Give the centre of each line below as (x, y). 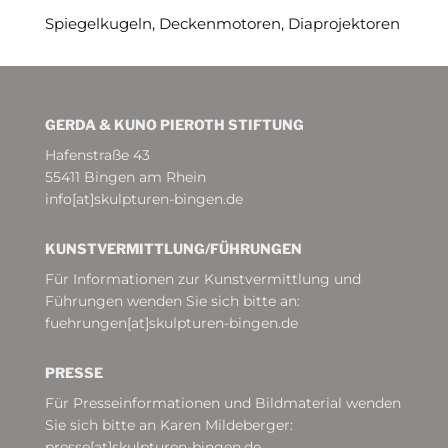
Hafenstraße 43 (97, 154)
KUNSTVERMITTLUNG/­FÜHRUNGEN (173, 248)
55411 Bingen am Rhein (125, 176)
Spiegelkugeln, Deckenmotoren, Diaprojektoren (222, 23)
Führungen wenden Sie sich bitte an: (172, 300)
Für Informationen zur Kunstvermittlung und (202, 278)
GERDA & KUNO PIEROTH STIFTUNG (174, 124)
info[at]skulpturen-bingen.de (143, 198)
